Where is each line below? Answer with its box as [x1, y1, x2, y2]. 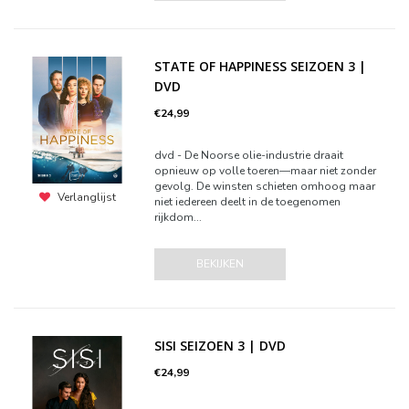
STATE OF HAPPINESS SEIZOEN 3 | [154, 58, 367, 75]
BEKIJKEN [196, 257, 245, 271]
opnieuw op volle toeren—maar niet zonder [154, 163, 377, 178]
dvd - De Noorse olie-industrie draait [154, 148, 344, 163]
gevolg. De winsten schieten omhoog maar [154, 179, 376, 194]
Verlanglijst [57, 190, 116, 205]
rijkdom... [154, 210, 203, 225]
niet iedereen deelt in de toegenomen [154, 194, 341, 209]
